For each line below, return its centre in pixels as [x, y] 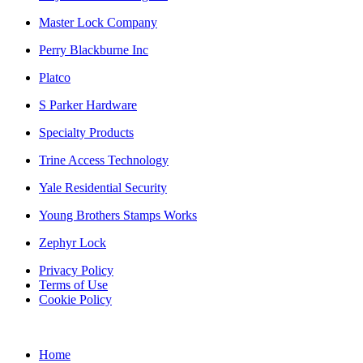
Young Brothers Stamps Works [118, 215]
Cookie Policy [75, 299]
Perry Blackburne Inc [94, 49]
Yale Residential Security [103, 187]
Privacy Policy [76, 270]
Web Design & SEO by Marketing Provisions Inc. [264, 328]
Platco [55, 77]
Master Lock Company [98, 22]
